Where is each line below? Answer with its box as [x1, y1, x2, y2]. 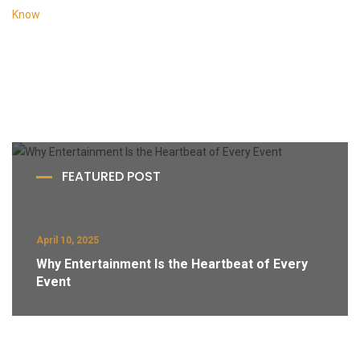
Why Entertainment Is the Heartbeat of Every [36, 256, 308, 272]
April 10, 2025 [36, 235, 99, 246]
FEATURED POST [62, 167, 161, 186]
